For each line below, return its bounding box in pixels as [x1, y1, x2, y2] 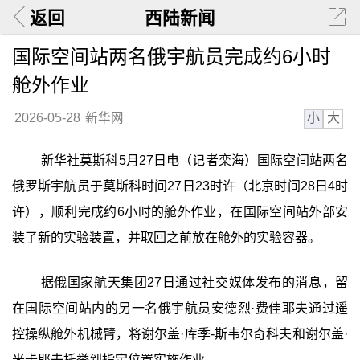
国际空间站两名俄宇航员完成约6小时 [11, 45, 331, 67]
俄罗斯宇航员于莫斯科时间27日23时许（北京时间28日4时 [11, 179, 349, 194]
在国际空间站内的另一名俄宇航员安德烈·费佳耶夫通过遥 [11, 301, 349, 315]
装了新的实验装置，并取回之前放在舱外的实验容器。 [11, 231, 321, 245]
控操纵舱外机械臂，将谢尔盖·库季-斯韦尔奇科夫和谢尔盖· [11, 326, 349, 341]
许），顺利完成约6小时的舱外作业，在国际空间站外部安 [11, 205, 349, 219]
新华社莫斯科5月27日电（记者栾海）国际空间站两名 [40, 153, 349, 168]
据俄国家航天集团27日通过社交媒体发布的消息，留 [40, 275, 349, 289]
